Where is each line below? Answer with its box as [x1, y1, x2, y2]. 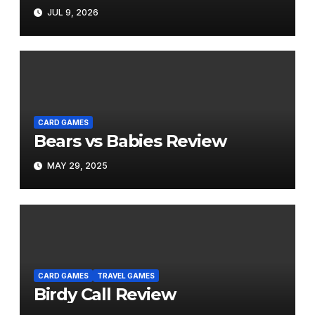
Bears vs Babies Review [33, 130, 226, 151]
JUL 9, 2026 [44, 6, 98, 18]
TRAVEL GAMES [96, 271, 155, 281]
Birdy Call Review [33, 284, 176, 305]
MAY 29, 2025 [44, 160, 108, 172]
